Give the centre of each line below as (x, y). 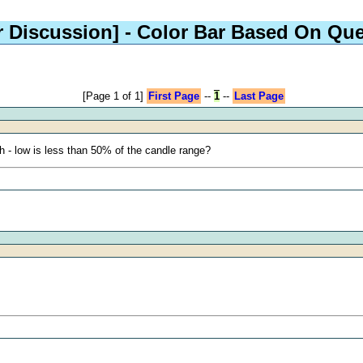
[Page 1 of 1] (113, 96)
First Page (173, 96)
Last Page (258, 96)
